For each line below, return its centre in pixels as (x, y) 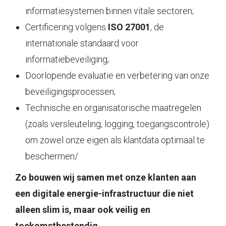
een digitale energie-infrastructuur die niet (104, 193)
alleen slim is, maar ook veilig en (83, 209)
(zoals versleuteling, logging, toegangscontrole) (117, 124)
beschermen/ (52, 156)
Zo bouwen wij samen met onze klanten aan (106, 177)
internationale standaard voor (82, 43)
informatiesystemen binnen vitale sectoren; (109, 11)
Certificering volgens (67, 27)
